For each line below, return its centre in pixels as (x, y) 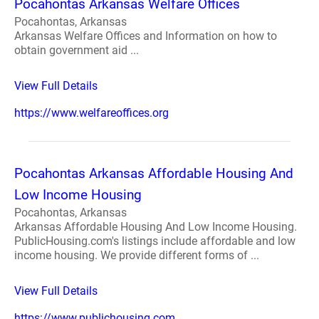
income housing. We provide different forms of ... (137, 255)
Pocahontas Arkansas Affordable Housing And (154, 173)
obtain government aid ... (77, 50)
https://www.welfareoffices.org (91, 113)
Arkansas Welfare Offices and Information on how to (146, 36)
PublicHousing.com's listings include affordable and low (155, 241)
